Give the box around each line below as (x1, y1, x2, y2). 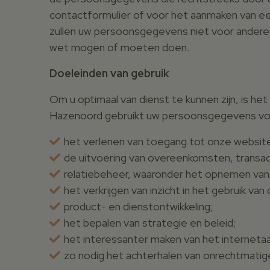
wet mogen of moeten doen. (49, 40, 189, 54)
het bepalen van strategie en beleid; (64, 215, 236, 230)
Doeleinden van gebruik (49, 66, 169, 80)
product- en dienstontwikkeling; (64, 199, 213, 213)
